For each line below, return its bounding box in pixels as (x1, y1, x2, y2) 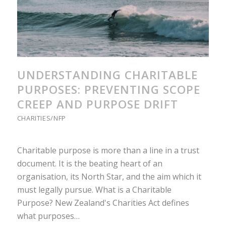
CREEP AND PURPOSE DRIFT (17, 96, 178, 112)
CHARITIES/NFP (17, 114, 66, 123)
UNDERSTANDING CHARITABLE (17, 67, 198, 83)
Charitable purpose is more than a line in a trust (17, 144, 199, 156)
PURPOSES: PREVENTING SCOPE (17, 82, 200, 97)
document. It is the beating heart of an (17, 157, 162, 169)
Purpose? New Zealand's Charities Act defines (17, 197, 189, 208)
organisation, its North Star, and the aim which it (17, 171, 201, 182)
